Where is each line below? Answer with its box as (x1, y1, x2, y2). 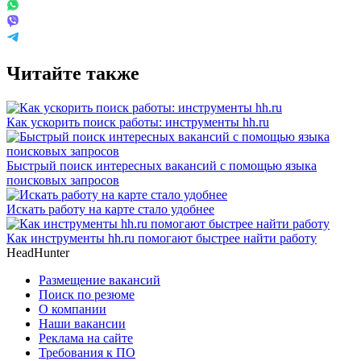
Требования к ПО (39, 345, 135, 359)
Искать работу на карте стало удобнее (6, 201, 214, 216)
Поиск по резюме (39, 287, 135, 301)
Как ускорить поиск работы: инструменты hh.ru (6, 114, 269, 129)
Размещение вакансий (39, 272, 160, 287)
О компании (39, 301, 106, 316)
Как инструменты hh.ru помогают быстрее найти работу (6, 230, 317, 245)
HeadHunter (6, 245, 69, 259)
